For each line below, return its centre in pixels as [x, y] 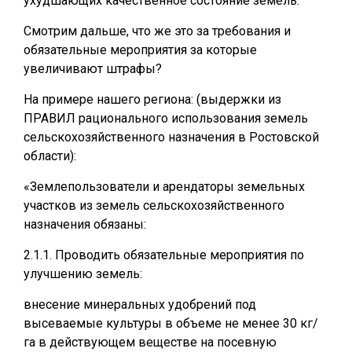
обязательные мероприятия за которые [140, 50]
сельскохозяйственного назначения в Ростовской [171, 137]
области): [50, 156]
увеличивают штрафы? [93, 69]
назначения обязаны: [85, 224]
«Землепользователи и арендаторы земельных [164, 187]
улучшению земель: [83, 274]
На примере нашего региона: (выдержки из [152, 99]
